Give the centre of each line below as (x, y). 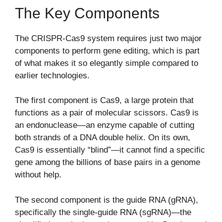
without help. (38, 175)
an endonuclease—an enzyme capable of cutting (105, 125)
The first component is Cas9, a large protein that (104, 101)
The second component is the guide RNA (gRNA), (107, 200)
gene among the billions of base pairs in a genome (108, 163)
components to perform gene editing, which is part (107, 51)
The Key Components (87, 13)
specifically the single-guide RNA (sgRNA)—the (103, 212)
